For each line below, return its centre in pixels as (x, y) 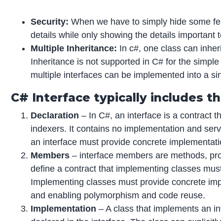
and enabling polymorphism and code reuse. (118, 196)
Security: (50, 22)
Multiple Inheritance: (74, 49)
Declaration (55, 116)
